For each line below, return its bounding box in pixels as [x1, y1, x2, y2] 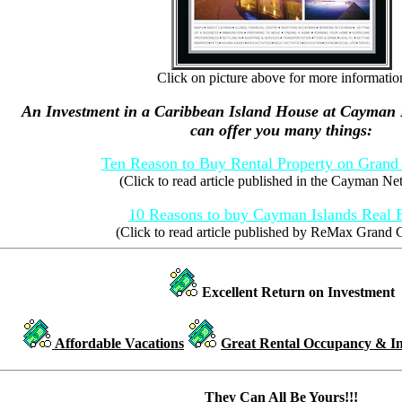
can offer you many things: [190, 121, 372, 139]
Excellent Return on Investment [201, 284, 395, 300]
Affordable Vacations [52, 335, 184, 351]
